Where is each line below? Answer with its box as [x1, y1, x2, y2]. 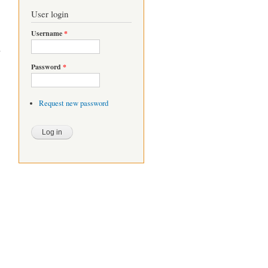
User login [31, 7, 68, 20]
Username [31, 28, 64, 38]
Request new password [38, 98, 108, 108]
